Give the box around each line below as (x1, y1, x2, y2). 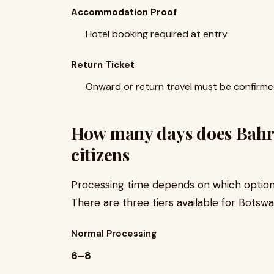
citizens (71, 143, 130, 166)
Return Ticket (71, 59, 135, 72)
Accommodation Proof (71, 6, 177, 19)
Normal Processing (71, 228, 157, 240)
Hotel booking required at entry (86, 28, 228, 41)
